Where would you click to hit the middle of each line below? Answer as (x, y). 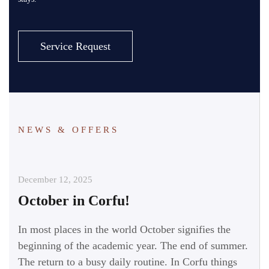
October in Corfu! (74, 200)
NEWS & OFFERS (68, 129)
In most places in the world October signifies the (124, 229)
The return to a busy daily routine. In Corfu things (128, 261)
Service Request (75, 46)
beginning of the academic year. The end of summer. (133, 245)
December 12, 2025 (55, 179)
